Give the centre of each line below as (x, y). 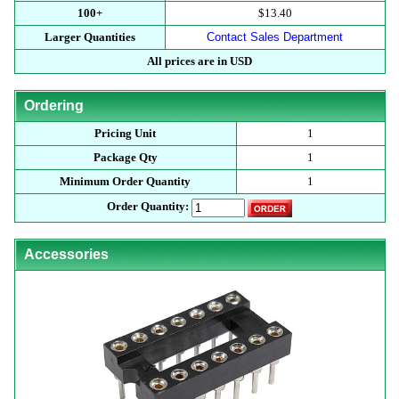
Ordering (53, 106)
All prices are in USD (199, 61)
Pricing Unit (125, 133)
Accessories (66, 254)
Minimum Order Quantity (125, 181)
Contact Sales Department (275, 37)
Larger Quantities (90, 37)
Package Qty (125, 157)
